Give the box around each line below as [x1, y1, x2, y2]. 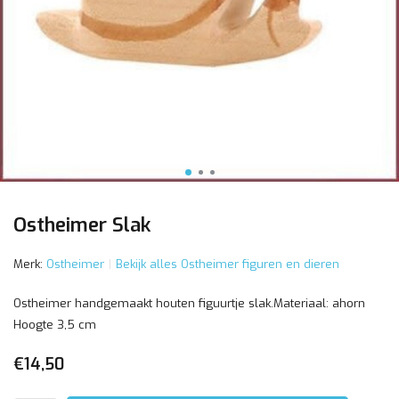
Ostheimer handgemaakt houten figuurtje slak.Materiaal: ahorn [13, 296, 365, 311]
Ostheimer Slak [13, 212, 151, 238]
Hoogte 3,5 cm [13, 317, 96, 332]
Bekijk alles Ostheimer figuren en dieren [116, 256, 339, 272]
